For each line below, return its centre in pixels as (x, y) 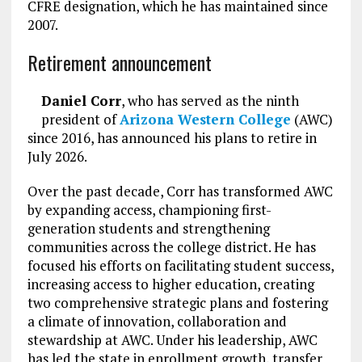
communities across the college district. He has (171, 246)
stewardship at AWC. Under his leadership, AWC (172, 339)
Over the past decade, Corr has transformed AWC (180, 191)
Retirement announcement (119, 62)
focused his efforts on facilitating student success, (180, 265)
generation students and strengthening (148, 228)
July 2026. (57, 156)
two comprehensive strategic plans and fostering (177, 302)
